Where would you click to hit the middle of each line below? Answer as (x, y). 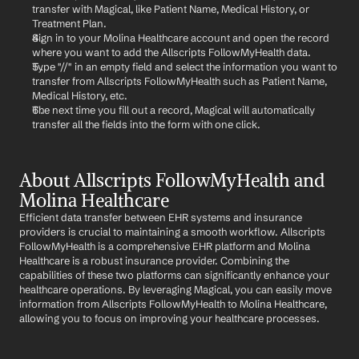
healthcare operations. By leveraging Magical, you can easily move (175, 289)
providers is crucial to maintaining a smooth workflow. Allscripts (172, 232)
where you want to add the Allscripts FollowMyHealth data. (171, 52)
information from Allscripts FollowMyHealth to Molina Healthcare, (173, 304)
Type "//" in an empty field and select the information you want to (185, 67)
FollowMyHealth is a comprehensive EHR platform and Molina (165, 246)
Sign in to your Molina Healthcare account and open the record (181, 38)
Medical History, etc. (80, 95)
